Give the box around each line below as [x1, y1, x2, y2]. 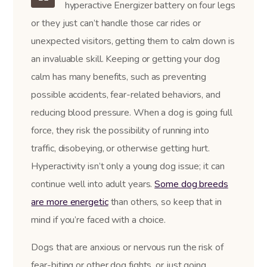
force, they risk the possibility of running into [31, 123, 209, 137]
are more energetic [31, 195, 108, 209]
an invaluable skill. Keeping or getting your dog [31, 52, 220, 66]
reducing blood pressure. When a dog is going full [31, 105, 232, 119]
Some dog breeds [154, 177, 228, 191]
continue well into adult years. [31, 177, 155, 191]
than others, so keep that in [108, 195, 222, 209]
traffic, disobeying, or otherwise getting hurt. [31, 141, 210, 155]
